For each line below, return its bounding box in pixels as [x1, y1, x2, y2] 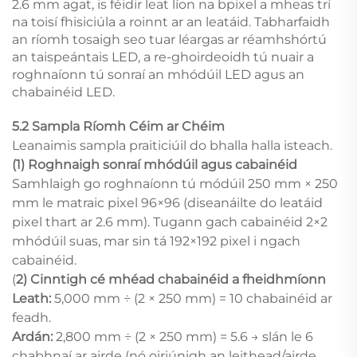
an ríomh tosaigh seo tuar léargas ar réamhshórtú [12, 31, 327, 47]
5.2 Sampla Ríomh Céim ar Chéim [12, 118, 225, 134]
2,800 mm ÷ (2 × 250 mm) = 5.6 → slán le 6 [56, 328, 313, 344]
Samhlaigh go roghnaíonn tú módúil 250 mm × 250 [12, 175, 338, 191]
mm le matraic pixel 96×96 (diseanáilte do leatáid [12, 194, 323, 210]
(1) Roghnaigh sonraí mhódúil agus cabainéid [12, 156, 297, 172]
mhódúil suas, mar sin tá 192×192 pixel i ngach [12, 233, 300, 249]
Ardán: [12, 328, 56, 344]
